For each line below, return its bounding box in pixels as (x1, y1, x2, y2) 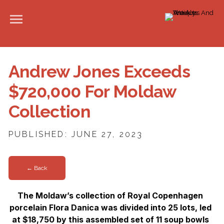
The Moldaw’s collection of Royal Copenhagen (17, 190, 203, 200)
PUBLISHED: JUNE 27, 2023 (8, 129, 143, 139)
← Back (26, 164, 47, 172)
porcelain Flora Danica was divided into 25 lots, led (9, 202, 211, 212)
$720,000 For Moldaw (8, 81, 176, 101)
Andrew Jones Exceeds (8, 61, 190, 81)
